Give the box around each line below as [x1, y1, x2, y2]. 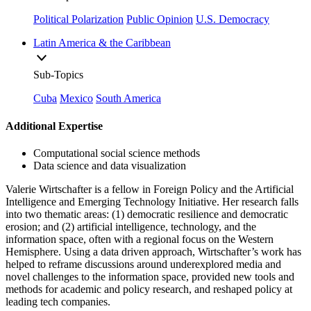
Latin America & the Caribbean [33, 37, 171, 49]
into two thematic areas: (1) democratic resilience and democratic [6, 208, 288, 220]
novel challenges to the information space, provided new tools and [6, 271, 294, 283]
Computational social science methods [33, 147, 200, 159]
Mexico [60, 92, 93, 105]
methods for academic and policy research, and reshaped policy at [6, 283, 292, 295]
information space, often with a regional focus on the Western [6, 233, 274, 245]
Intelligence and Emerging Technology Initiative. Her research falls [6, 196, 299, 208]
